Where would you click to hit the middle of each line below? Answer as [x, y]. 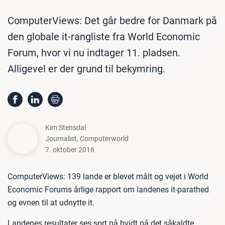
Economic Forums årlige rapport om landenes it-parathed [108, 190]
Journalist [61, 139]
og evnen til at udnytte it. [51, 203]
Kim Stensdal [66, 128]
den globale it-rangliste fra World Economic [104, 37]
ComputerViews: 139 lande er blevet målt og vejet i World [108, 177]
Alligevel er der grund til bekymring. [86, 69]
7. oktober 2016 [70, 150]
